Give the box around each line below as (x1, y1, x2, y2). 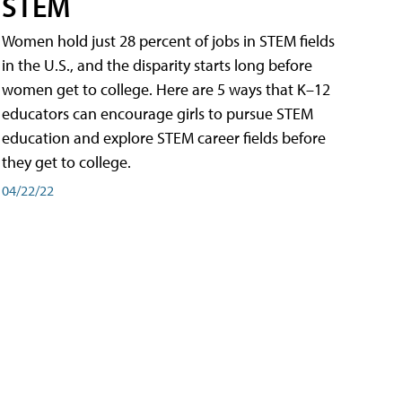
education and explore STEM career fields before (2, 127, 326, 148)
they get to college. (2, 151, 131, 172)
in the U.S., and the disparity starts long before (2, 54, 312, 75)
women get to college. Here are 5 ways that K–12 (2, 78, 330, 100)
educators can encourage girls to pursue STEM (2, 102, 313, 124)
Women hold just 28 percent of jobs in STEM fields (2, 30, 335, 51)
